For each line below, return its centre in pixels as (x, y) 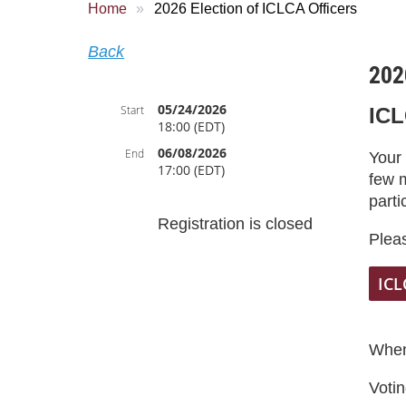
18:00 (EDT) (192, 126)
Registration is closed (236, 223)
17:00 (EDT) (192, 169)
